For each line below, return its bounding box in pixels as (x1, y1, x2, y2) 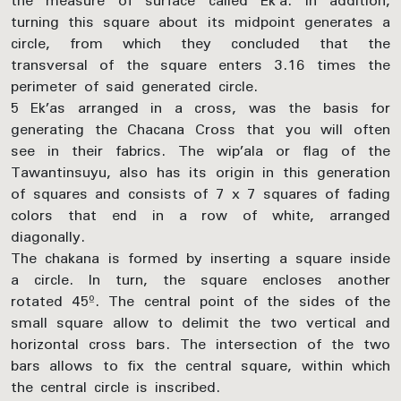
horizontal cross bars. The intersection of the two (11, 328, 390, 360)
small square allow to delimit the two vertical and (11, 307, 390, 338)
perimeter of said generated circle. (11, 71, 258, 102)
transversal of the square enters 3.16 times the (11, 49, 390, 81)
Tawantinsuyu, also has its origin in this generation (11, 157, 390, 188)
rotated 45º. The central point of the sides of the (11, 286, 390, 317)
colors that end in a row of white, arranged (11, 200, 390, 231)
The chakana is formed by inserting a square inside (11, 243, 390, 274)
